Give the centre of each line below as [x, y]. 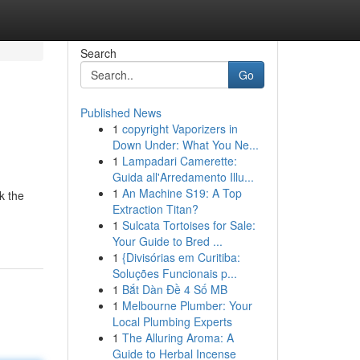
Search [98, 53]
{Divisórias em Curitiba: [181, 257]
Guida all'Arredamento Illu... [183, 177]
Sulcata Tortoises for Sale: [188, 225]
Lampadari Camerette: [179, 161]
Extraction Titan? [155, 209]
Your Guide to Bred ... [167, 241]
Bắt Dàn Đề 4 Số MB [174, 289]
